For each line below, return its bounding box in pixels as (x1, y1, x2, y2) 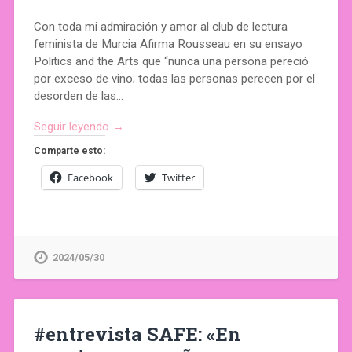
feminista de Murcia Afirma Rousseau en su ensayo (33, 37, 302, 52)
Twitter (161, 170, 195, 185)
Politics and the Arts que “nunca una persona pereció (33, 54, 309, 69)
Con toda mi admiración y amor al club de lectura (33, 20, 288, 35)
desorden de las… (33, 89, 123, 104)
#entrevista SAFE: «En (33, 321, 241, 346)
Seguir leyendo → (33, 119, 124, 134)
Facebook (67, 170, 113, 185)
